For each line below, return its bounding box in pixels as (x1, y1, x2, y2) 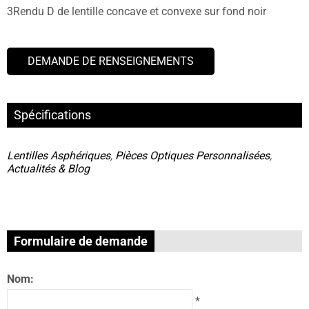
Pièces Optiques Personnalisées (115, 149, 270, 163)
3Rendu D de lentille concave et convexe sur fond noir (7, 5, 266, 19)
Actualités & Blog (7, 162, 90, 176)
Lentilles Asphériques (7, 149, 110, 163)
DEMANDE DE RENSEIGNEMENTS (28, 54, 194, 68)
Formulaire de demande (14, 234, 148, 249)
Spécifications (14, 108, 91, 123)
